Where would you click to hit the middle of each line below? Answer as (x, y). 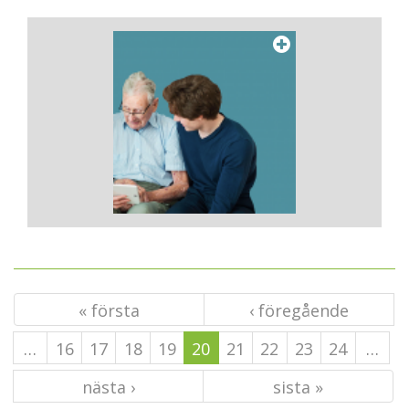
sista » (298, 387)
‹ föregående (299, 310)
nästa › (108, 387)
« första (109, 310)
